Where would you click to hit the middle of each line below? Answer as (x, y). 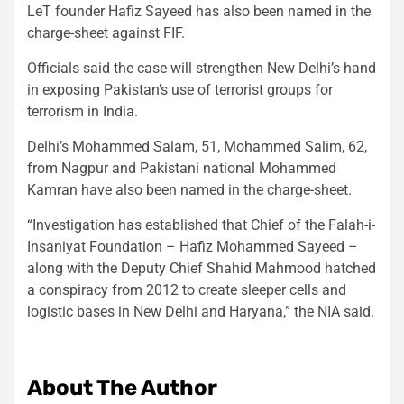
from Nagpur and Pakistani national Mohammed (182, 169)
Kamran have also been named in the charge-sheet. (189, 190)
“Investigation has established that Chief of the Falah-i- (201, 225)
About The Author (122, 388)
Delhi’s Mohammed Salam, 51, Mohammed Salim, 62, (197, 147)
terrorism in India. (83, 112)
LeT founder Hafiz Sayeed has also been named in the (199, 12)
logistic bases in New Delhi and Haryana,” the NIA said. (201, 312)
